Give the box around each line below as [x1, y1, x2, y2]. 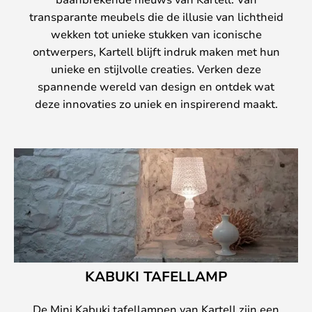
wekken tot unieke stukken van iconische [50, 26, 262, 42]
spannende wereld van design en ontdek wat [38, 79, 274, 94]
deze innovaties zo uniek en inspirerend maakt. [34, 96, 278, 111]
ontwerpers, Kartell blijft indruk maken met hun [32, 44, 280, 59]
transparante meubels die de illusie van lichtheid [29, 9, 283, 24]
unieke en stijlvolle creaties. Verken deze [51, 61, 261, 77]
